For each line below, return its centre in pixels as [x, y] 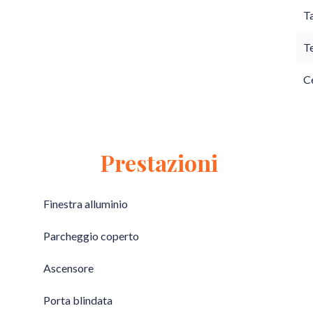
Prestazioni [159, 162]
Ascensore [68, 268]
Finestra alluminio [86, 204]
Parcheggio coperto [91, 236]
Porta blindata [78, 300]
